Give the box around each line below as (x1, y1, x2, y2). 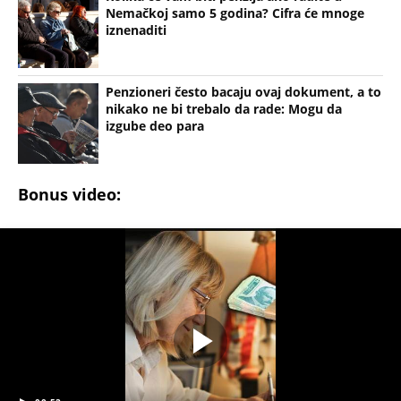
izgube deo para (106, 116, 204, 134)
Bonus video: (18, 183, 121, 206)
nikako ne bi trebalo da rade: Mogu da (106, 99, 342, 117)
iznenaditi (106, 21, 166, 38)
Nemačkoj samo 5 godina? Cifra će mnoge (106, 4, 364, 21)
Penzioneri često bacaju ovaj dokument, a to (106, 82, 381, 100)
